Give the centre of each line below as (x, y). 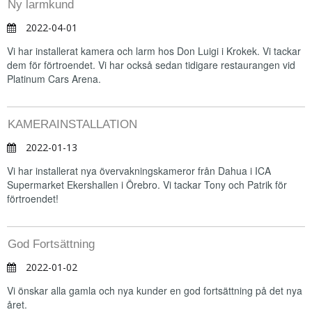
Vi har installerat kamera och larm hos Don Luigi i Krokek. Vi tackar (154, 51)
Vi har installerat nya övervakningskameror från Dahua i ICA (139, 171)
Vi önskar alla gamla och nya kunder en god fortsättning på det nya (155, 290)
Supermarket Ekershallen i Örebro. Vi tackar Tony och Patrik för (147, 185)
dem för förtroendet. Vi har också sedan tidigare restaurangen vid (151, 65)
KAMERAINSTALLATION (72, 124)
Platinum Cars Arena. (54, 79)
